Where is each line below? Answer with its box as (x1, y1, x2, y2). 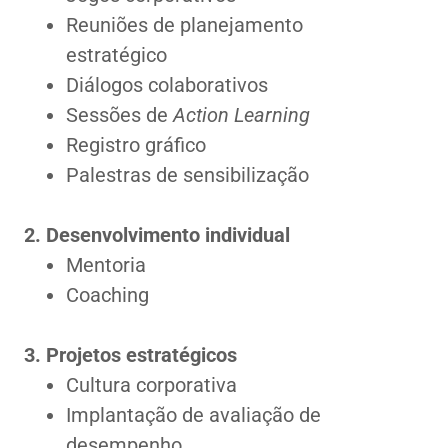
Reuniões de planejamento (66, 13, 303, 37)
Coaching (66, 283, 149, 307)
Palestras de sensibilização (66, 163, 309, 187)
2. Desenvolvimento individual (24, 223, 290, 247)
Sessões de (66, 103, 173, 127)
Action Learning (173, 103, 310, 127)
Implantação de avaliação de (66, 403, 321, 427)
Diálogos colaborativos (66, 73, 268, 97)
